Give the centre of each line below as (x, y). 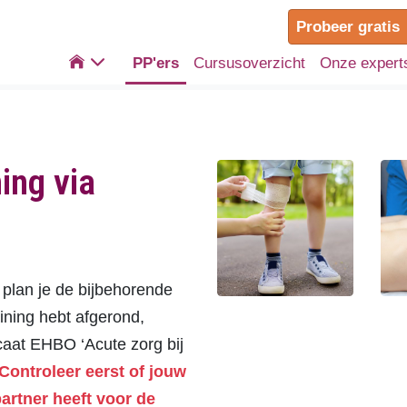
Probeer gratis (348, 27)
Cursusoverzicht (249, 64)
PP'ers (156, 64)
